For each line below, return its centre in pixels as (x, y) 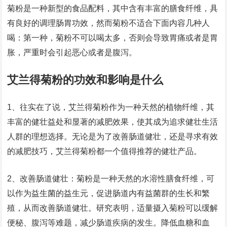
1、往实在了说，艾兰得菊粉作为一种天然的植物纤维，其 (111, 107)
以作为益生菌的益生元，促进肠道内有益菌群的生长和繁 (109, 193)
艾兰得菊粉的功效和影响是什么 (85, 80)
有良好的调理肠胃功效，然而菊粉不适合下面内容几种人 (109, 23)
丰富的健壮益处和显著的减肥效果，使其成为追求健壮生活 (113, 122)
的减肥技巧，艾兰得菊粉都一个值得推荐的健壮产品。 (105, 151)
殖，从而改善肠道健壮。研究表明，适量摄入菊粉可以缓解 (113, 208)
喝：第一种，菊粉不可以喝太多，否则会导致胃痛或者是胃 (113, 38)
